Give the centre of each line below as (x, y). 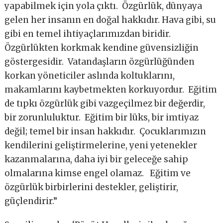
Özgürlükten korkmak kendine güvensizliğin (102, 48)
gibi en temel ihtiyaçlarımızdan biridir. (88, 34)
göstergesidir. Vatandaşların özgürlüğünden (100, 61)
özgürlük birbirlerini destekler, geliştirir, (92, 187)
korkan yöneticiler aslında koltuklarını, (90, 75)
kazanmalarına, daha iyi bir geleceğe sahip (97, 159)
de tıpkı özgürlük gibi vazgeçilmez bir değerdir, (105, 103)
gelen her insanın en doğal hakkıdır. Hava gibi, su (111, 20)
